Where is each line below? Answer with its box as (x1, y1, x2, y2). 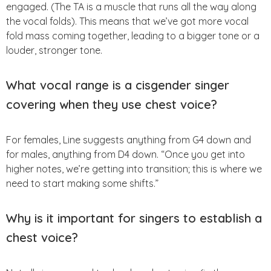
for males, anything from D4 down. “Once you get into (6, 148, 245, 160)
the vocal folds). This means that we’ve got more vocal (6, 15, 249, 27)
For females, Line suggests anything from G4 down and (6, 133, 251, 146)
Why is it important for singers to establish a (6, 210, 262, 226)
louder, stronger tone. (6, 44, 102, 56)
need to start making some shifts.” (6, 177, 158, 189)
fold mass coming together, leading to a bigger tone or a (6, 29, 260, 42)
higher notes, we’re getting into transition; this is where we (6, 162, 262, 175)
